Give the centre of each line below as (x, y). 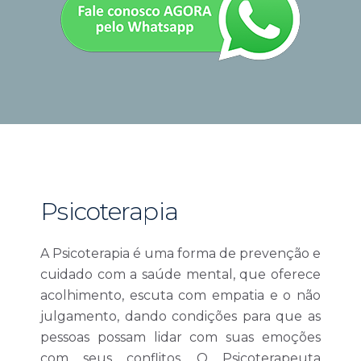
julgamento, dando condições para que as (180, 316)
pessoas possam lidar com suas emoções (180, 337)
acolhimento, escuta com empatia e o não (180, 295)
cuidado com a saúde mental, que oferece (180, 274)
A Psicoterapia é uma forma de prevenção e (180, 253)
